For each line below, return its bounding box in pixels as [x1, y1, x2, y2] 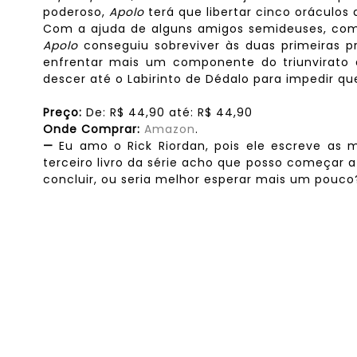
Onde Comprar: [42, 121, 140, 137]
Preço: [42, 104, 82, 120]
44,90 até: [124, 104, 198, 120]
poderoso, [42, 4, 109, 20]
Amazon [143, 121, 195, 137]
